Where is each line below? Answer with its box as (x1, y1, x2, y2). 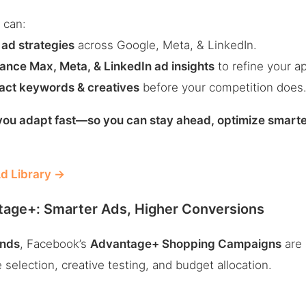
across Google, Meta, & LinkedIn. (74, 38, 258, 53)
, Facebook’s (20, 237, 91, 251)
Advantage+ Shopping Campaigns (90, 237, 282, 251)
